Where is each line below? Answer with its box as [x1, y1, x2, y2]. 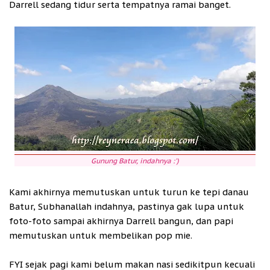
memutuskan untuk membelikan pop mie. [9, 230, 192, 242]
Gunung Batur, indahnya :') [91, 156, 179, 166]
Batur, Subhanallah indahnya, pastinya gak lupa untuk [9, 201, 244, 213]
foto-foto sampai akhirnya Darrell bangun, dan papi [9, 215, 233, 227]
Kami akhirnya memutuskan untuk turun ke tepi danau [9, 186, 249, 198]
